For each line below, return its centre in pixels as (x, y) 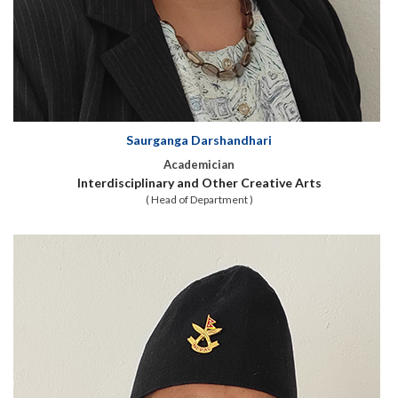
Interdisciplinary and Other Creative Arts (199, 183)
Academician (199, 164)
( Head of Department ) (199, 199)
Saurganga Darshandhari (199, 140)
